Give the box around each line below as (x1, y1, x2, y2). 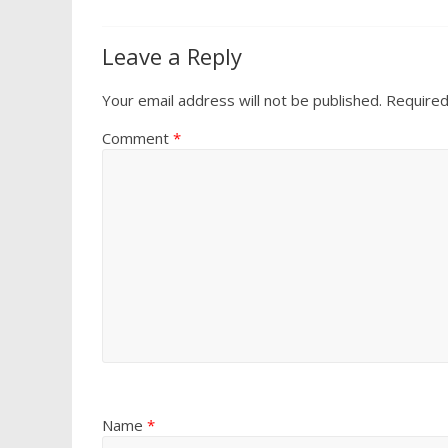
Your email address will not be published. (102, 90, 382, 110)
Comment (102, 128, 173, 148)
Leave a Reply (102, 41, 242, 71)
